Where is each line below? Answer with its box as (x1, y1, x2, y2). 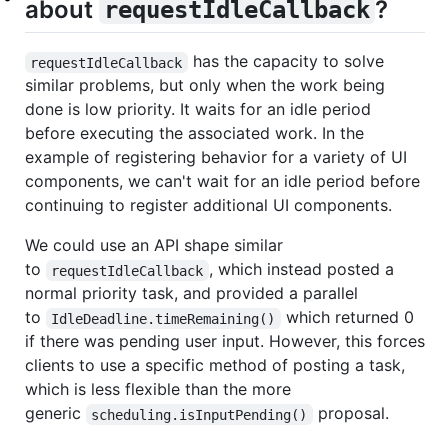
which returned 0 (280, 307, 419, 328)
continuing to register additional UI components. (25, 195, 392, 216)
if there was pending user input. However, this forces (25, 331, 425, 352)
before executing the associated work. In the (25, 123, 364, 144)
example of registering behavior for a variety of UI (25, 147, 407, 168)
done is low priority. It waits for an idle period (25, 99, 371, 120)
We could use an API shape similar (25, 235, 283, 256)
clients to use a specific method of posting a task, (25, 355, 405, 376)
